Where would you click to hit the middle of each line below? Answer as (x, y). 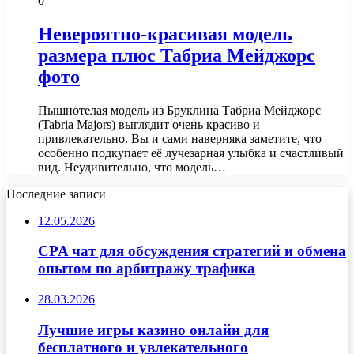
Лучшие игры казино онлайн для (153, 330)
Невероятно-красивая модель (165, 34)
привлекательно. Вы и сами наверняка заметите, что (180, 138)
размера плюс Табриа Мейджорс (177, 55)
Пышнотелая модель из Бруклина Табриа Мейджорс (179, 110)
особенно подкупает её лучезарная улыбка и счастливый (191, 153)
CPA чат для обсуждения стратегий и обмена (192, 251)
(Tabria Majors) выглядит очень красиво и (149, 124)
